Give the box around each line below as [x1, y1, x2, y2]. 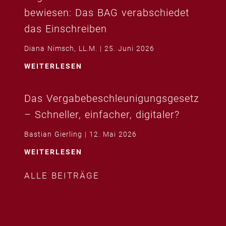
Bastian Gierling [24, 130, 85, 138]
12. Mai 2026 [89, 130, 137, 138]
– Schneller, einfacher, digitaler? [24, 108, 180, 121]
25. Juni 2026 [104, 44, 154, 52]
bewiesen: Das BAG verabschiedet [24, 6, 189, 19]
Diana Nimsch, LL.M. [24, 44, 100, 52]
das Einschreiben [24, 22, 107, 35]
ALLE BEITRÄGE [24, 170, 99, 181]
